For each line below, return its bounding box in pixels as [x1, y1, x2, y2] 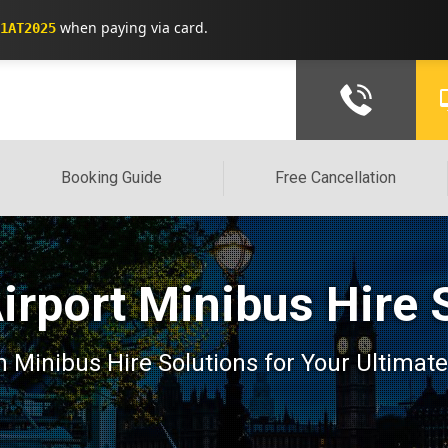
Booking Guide [61, 168, 163, 187]
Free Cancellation [275, 168, 397, 187]
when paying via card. [56, 18, 208, 37]
